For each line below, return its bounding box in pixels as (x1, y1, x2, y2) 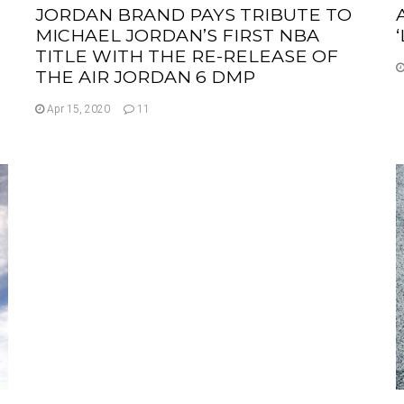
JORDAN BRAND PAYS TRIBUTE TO (35, 3, 352, 25)
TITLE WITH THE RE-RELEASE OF (35, 44, 338, 67)
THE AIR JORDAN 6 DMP (35, 65, 255, 87)
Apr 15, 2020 (44, 102, 110, 115)
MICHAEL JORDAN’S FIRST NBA (35, 23, 319, 46)
